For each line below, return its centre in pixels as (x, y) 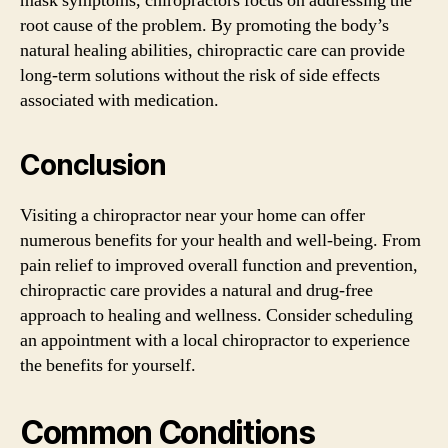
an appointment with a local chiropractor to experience (215, 340)
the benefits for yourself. (108, 365)
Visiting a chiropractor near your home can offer (192, 215)
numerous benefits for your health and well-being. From (220, 240)
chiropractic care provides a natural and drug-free (196, 290)
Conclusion (93, 164)
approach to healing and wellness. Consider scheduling (216, 315)
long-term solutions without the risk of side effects (200, 75)
